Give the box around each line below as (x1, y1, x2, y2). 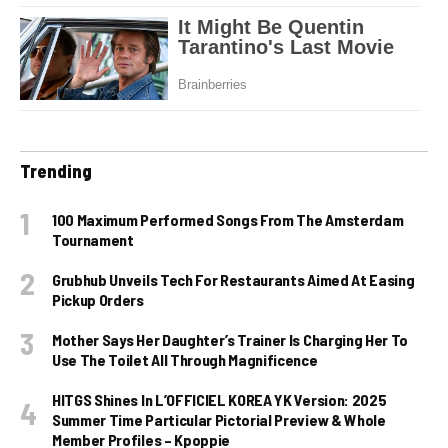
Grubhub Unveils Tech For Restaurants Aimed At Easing (52, 270, 415, 290)
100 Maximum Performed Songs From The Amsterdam (52, 210, 404, 230)
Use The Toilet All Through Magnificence (52, 350, 318, 370)
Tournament (52, 230, 134, 250)
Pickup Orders (52, 290, 144, 310)
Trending (20, 160, 92, 183)
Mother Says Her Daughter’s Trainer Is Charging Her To (52, 330, 409, 350)
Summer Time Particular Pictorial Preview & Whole (52, 410, 386, 430)
